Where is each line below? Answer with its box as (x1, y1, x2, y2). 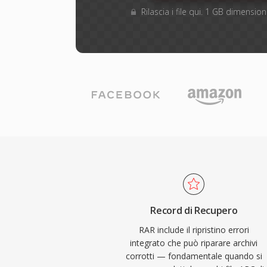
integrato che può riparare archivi (130, 237, 258, 249)
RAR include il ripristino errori (138, 224, 249, 235)
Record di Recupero (150, 204, 238, 217)
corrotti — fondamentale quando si (125, 250, 262, 262)
